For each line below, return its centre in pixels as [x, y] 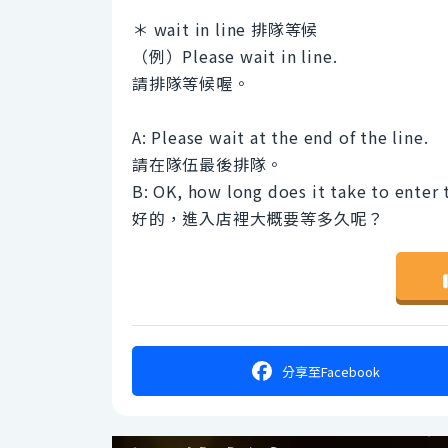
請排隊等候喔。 [191, 83]
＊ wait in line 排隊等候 [225, 29]
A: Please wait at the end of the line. [280, 137]
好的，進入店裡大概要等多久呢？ [258, 218]
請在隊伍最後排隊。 [208, 164]
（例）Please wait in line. [235, 56]
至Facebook [343, 371]
